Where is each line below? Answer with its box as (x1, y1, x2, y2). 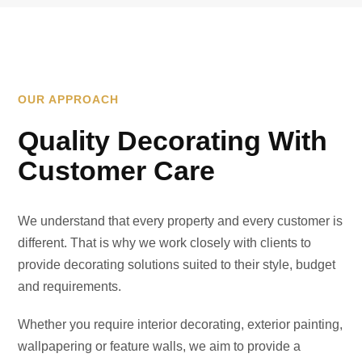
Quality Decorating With (18, 125, 328, 156)
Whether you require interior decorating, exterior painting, (18, 318, 343, 331)
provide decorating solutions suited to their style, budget (18, 258, 336, 271)
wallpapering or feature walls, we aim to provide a (18, 339, 301, 353)
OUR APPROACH (18, 93, 120, 106)
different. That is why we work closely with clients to (18, 236, 312, 250)
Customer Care (18, 155, 216, 186)
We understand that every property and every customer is (18, 214, 343, 228)
